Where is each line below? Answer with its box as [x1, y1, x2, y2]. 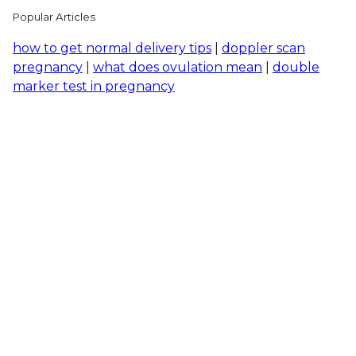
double [273, 59, 319, 75]
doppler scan [222, 40, 305, 56]
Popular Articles [13, 10, 95, 23]
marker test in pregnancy [13, 78, 175, 94]
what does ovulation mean [93, 59, 262, 75]
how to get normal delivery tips [13, 40, 211, 56]
